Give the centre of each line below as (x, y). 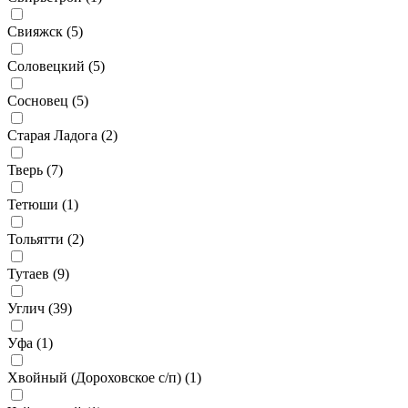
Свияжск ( (39, 31)
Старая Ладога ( (56, 135)
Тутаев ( (32, 274)
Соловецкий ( (50, 66)
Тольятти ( (40, 239)
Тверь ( (29, 170)
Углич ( (30, 308)
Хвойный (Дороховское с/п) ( (98, 377)
